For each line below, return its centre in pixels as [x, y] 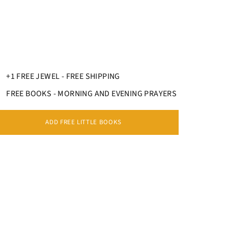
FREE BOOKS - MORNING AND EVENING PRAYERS [92, 94]
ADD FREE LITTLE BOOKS [83, 122]
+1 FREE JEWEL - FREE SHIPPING [63, 77]
